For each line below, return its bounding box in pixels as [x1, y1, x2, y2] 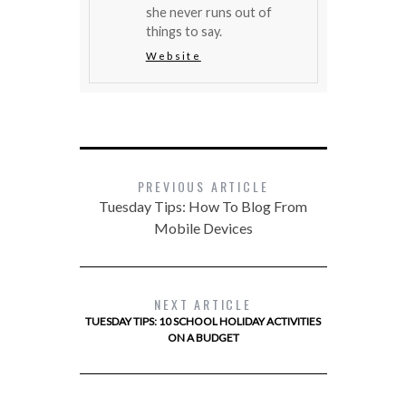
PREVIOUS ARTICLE [137, 176, 269, 196]
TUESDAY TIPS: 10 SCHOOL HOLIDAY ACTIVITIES [85, 314, 321, 328]
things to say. [145, 23, 222, 39]
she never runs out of [145, 4, 272, 20]
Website [145, 49, 201, 62]
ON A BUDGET [167, 330, 239, 344]
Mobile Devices [153, 218, 253, 237]
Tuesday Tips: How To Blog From [99, 197, 307, 215]
